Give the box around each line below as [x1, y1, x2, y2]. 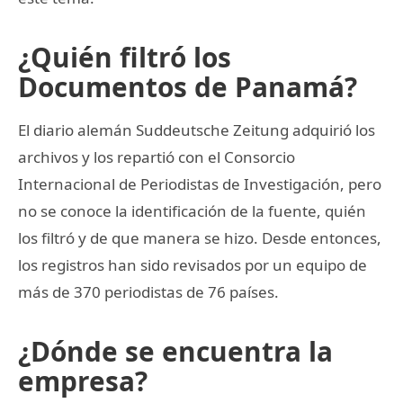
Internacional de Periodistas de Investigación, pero [18, 173, 381, 194]
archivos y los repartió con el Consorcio [18, 146, 295, 167]
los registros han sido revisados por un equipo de [18, 254, 367, 275]
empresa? [18, 362, 148, 399]
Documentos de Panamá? [18, 67, 357, 105]
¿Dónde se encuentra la [18, 332, 333, 370]
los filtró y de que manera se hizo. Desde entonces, [18, 227, 381, 248]
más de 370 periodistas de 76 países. [18, 281, 279, 302]
